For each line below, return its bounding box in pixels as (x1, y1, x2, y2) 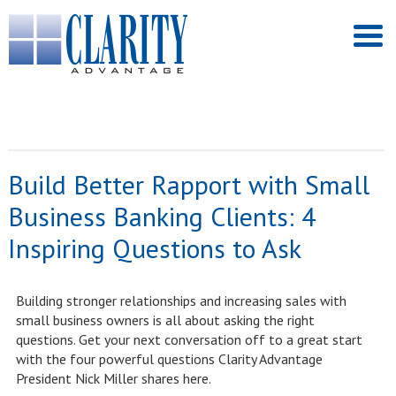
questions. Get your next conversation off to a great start (15, 331, 362, 348)
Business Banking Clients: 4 (7, 199, 316, 233)
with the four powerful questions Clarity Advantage (15, 350, 323, 368)
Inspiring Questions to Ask (7, 231, 301, 265)
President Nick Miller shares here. (15, 369, 211, 387)
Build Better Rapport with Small (7, 167, 369, 202)
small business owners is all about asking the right (15, 311, 315, 329)
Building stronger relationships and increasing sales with (15, 292, 346, 309)
